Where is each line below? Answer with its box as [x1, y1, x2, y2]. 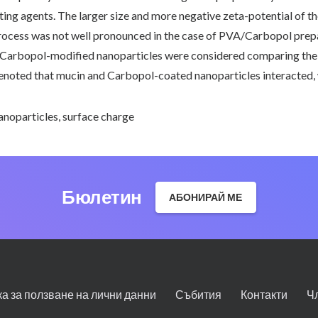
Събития [175, 287, 222, 301]
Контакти [241, 287, 288, 301]
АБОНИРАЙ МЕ [169, 191, 243, 204]
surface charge [62, 109, 135, 123]
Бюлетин [62, 184, 142, 210]
